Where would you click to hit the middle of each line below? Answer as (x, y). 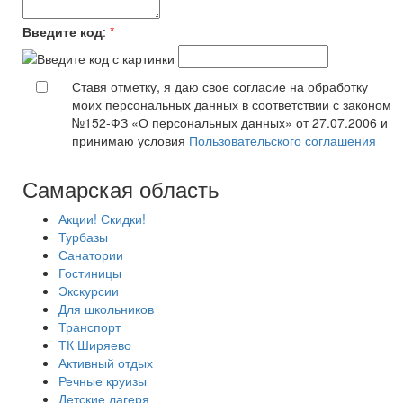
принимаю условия (130, 140)
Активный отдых (106, 363)
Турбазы (83, 237)
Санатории (91, 255)
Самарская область (121, 188)
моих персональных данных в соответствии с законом (232, 104)
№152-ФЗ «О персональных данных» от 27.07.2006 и (230, 122)
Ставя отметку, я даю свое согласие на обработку (220, 86)
